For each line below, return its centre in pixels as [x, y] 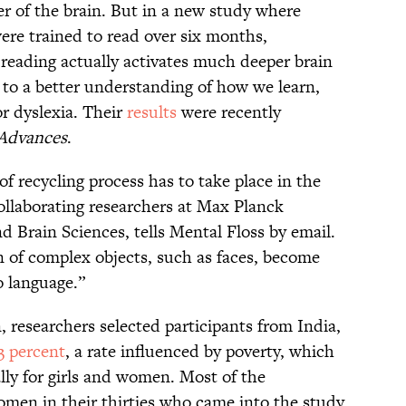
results [152, 112]
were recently [229, 112]
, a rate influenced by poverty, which [200, 352]
